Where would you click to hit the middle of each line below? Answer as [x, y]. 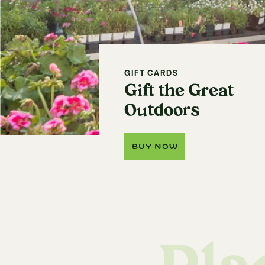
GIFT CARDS [151, 74]
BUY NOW [155, 147]
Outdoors [162, 112]
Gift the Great [179, 92]
